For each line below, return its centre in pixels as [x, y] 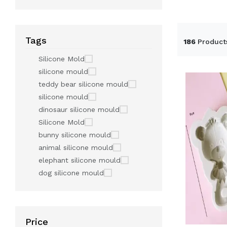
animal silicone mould [76, 147]
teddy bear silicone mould [83, 84]
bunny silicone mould [75, 135]
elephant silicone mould [80, 160]
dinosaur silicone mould [79, 109]
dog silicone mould [71, 173]
